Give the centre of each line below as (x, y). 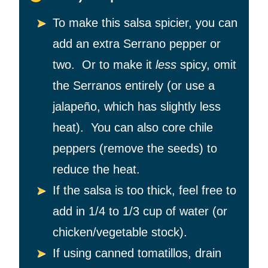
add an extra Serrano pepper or (137, 44)
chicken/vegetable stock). (120, 232)
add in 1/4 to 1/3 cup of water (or (140, 211)
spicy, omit (206, 65)
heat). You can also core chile (133, 128)
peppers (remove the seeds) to (135, 149)
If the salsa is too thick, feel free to (144, 191)
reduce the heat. (96, 170)
